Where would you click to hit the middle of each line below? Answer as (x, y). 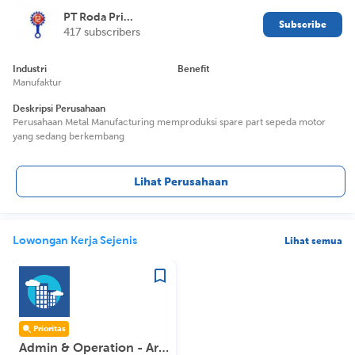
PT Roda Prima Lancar (128, 17)
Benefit (194, 69)
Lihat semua (313, 240)
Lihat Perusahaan (181, 181)
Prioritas (50, 328)
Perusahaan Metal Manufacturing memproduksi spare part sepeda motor (169, 122)
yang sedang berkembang (69, 136)
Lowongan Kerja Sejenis (75, 240)
